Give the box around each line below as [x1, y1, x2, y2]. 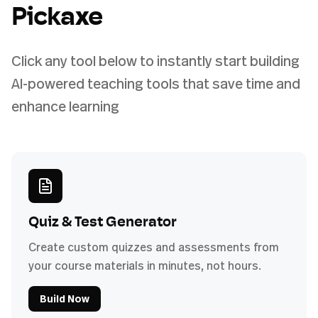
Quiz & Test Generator [28, 215, 177, 230]
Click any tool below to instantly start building [11, 50, 300, 70]
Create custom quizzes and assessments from [28, 238, 279, 255]
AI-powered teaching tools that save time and [11, 73, 300, 93]
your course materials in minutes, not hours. [28, 257, 261, 273]
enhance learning [11, 96, 119, 116]
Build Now [40, 291, 89, 305]
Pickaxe [11, 5, 102, 31]
